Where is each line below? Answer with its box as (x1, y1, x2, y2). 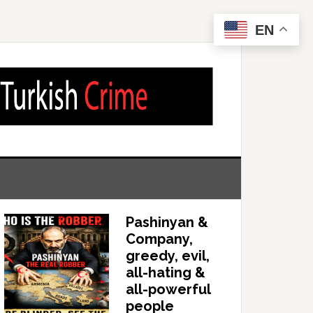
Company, (126, 231, 193, 248)
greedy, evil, (126, 247, 210, 265)
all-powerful (126, 281, 210, 298)
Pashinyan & (126, 214, 208, 231)
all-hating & (126, 264, 205, 282)
